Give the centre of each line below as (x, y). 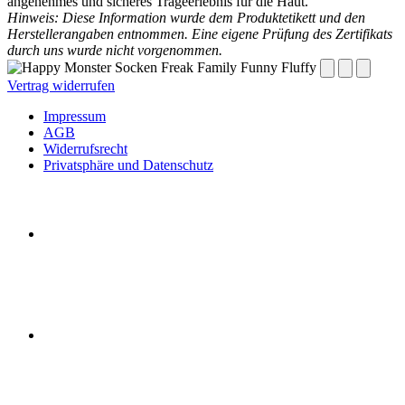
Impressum (75, 117)
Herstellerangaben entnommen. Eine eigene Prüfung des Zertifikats (200, 34)
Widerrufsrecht (85, 149)
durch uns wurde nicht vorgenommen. (115, 51)
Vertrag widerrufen (61, 86)
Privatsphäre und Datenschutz (128, 165)
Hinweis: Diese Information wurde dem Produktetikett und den (186, 18)
